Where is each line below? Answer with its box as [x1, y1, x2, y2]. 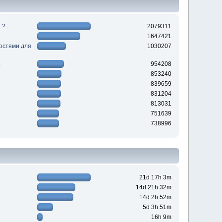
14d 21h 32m [135, 184, 171, 191]
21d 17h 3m [139, 174, 171, 181]
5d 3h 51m [142, 204, 171, 211]
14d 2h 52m [139, 194, 171, 201]
